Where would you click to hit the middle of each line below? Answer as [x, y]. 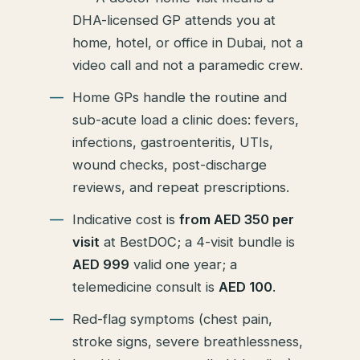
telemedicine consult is [146, 286]
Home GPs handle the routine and [180, 97]
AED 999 [101, 264]
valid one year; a [184, 264]
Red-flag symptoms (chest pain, [173, 319]
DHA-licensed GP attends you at [174, 20]
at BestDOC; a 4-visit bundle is [198, 241]
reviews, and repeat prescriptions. [181, 187]
